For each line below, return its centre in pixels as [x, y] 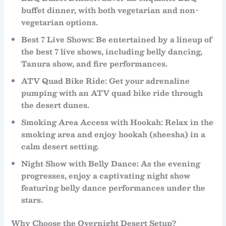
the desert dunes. [55, 105]
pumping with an [56, 93]
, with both [96, 10]
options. [81, 22]
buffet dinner [48, 10]
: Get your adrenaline [148, 81]
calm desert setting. [60, 147]
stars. [32, 200]
